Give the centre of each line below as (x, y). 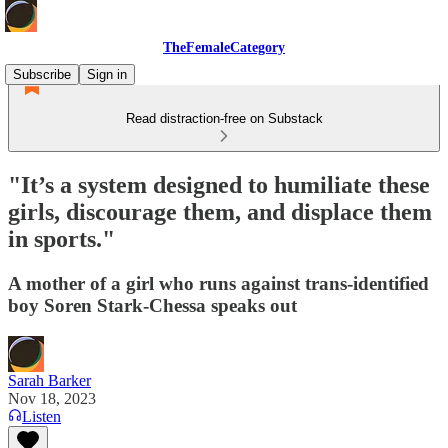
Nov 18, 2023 (52, 398)
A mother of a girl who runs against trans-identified (218, 283)
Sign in (107, 74)
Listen (41, 416)
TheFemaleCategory (224, 47)
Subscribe (42, 74)
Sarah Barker (49, 380)
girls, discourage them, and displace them (220, 211)
